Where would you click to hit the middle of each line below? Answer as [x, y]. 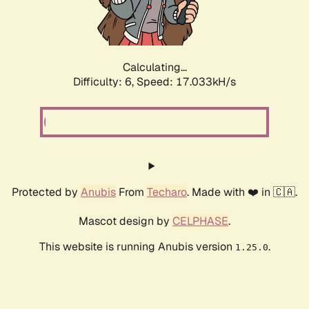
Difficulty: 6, [105, 82]
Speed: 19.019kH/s [186, 82]
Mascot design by [126, 221]
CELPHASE [200, 221]
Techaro [167, 192]
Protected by [46, 192]
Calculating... [154, 68]
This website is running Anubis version [137, 247]
